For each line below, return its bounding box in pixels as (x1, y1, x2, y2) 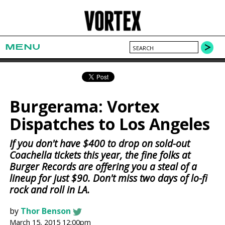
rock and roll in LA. (10, 183, 90, 197)
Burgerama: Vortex (10, 95, 160, 118)
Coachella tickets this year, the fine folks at (10, 148, 191, 162)
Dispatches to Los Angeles (10, 113, 210, 135)
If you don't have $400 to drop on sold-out (10, 137, 190, 151)
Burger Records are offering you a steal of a (10, 160, 197, 174)
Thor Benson (21, 205, 71, 217)
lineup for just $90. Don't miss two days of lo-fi (10, 171, 208, 185)
